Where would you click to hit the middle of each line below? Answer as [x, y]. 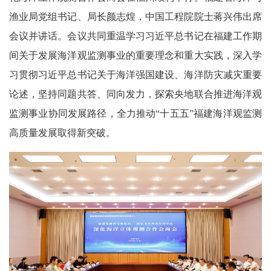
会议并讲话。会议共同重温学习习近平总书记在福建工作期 [135, 36]
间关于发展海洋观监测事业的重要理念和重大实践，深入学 [135, 55]
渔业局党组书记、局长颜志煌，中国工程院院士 [111, 16]
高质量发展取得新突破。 [62, 132]
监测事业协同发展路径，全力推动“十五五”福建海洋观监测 [135, 113]
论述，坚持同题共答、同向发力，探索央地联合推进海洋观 [135, 94]
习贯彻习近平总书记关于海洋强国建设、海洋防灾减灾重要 [135, 74]
